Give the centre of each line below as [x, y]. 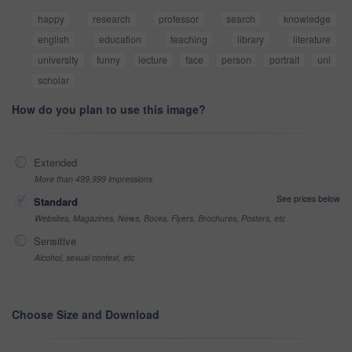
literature [312, 39]
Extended [55, 163]
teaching [189, 39]
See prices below [308, 199]
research [111, 19]
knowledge [307, 19]
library [250, 39]
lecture [153, 60]
